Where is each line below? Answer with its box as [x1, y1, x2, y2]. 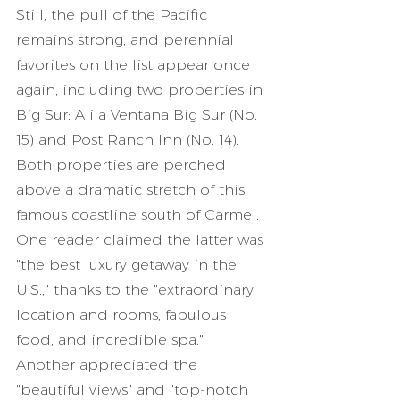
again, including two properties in [16, 81, 267, 98]
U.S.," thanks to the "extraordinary [16, 281, 258, 298]
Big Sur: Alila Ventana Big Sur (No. [16, 106, 262, 123]
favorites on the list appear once [16, 56, 254, 73]
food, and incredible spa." [16, 331, 208, 348]
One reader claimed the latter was [16, 231, 268, 248]
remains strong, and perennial [16, 31, 238, 48]
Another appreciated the [16, 356, 202, 373]
